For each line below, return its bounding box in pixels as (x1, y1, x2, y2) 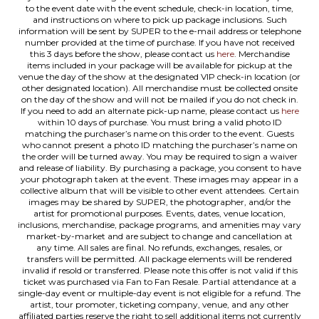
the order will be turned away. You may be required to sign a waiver (21, 151, 298, 162)
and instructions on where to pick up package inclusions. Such (32, 14, 287, 25)
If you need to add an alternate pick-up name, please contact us (20, 105, 281, 116)
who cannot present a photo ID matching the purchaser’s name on (21, 140, 298, 150)
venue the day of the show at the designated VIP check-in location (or (19, 71, 300, 82)
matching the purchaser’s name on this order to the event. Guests (25, 128, 294, 139)
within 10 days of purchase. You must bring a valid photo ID (37, 117, 282, 127)
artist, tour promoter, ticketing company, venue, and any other (30, 299, 289, 310)
